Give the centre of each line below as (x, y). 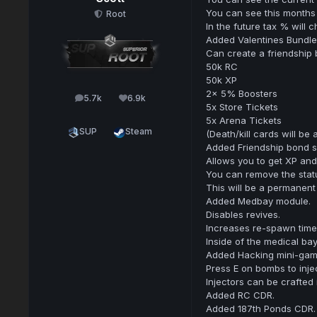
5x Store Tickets (242, 107)
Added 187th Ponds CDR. (260, 309)
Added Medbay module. (258, 201)
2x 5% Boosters (241, 94)
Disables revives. (243, 215)
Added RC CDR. (240, 295)
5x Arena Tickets (243, 121)
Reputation (154, 101)
